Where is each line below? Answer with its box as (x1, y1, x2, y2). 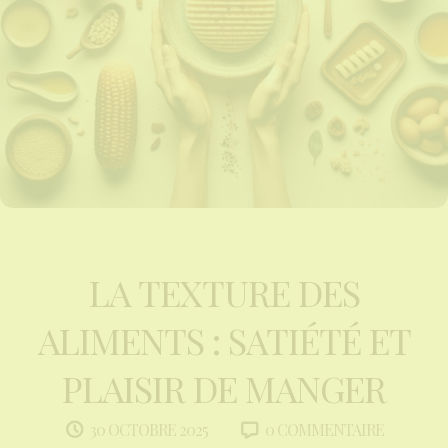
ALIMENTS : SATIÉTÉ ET (37, 316, 411, 365)
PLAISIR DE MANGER (62, 364, 386, 413)
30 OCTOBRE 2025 (89, 419, 208, 441)
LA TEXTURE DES (88, 268, 360, 317)
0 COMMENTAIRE (264, 418, 384, 440)
